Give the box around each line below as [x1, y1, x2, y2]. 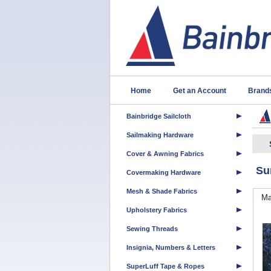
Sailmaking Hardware [126, 131, 194, 139]
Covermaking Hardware [126, 169, 201, 176]
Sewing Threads [126, 225, 178, 232]
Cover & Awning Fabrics [126, 150, 204, 157]
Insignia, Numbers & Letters [126, 244, 215, 251]
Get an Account [173, 87, 226, 95]
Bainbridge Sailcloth [126, 113, 191, 120]
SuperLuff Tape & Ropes [126, 263, 204, 270]
